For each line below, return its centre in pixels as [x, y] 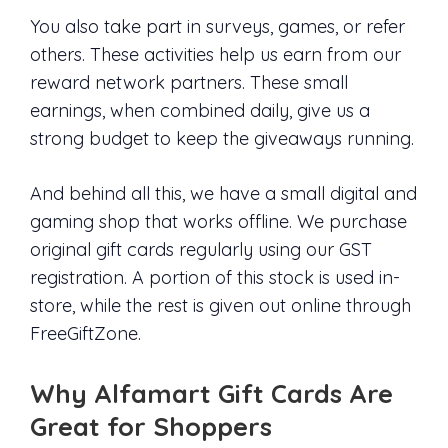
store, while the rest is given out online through [220, 306]
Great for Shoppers [151, 425]
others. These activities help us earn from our [215, 55]
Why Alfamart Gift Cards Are [211, 392]
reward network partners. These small [189, 83]
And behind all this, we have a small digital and [223, 194]
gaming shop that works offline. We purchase [218, 222]
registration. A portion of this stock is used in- [215, 278]
